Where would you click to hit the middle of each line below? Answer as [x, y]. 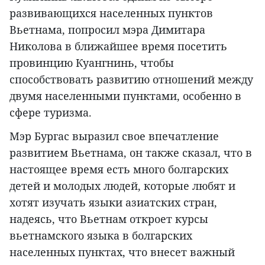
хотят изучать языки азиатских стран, [113, 203]
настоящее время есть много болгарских [119, 169]
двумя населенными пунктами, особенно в [125, 96]
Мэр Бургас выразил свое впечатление [114, 136]
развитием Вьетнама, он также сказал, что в [131, 153]
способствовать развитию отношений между [131, 80]
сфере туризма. [51, 113]
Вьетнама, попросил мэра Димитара [107, 30]
